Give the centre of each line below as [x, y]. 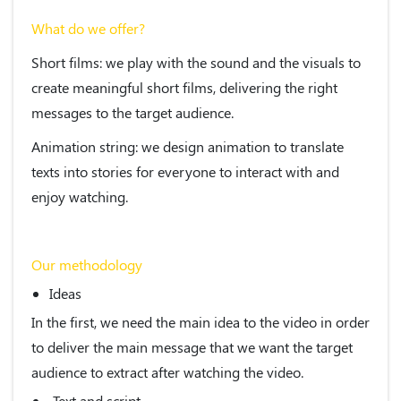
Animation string [83, 146]
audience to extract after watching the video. [167, 371]
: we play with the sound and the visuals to [230, 62]
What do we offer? [88, 28]
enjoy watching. [80, 196]
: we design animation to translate [239, 146]
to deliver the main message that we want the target [192, 346]
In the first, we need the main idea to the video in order [200, 321]
